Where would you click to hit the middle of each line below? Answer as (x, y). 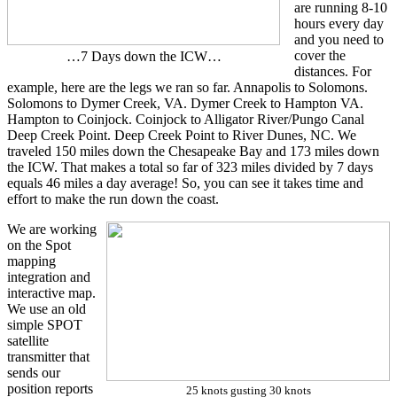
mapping (31, 261)
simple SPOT (45, 324)
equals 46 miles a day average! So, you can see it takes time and (185, 183)
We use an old (47, 308)
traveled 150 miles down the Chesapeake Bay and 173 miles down (193, 151)
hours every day (339, 23)
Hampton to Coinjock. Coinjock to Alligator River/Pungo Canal (186, 119)
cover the (320, 55)
